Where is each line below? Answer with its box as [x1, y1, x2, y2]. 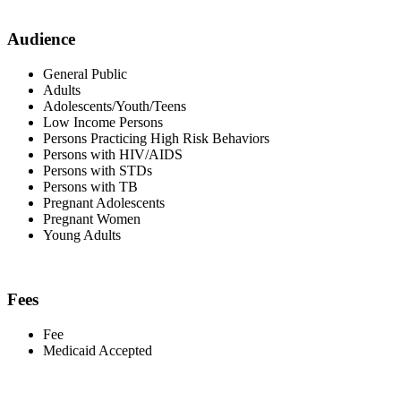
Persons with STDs [43, 162, 152, 178]
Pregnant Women [43, 210, 141, 226]
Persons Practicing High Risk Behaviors [43, 130, 269, 146]
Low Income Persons [43, 114, 163, 130]
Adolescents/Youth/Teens [43, 98, 186, 114]
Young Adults [43, 226, 121, 243]
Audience [7, 29, 75, 48]
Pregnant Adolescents [43, 194, 165, 210]
